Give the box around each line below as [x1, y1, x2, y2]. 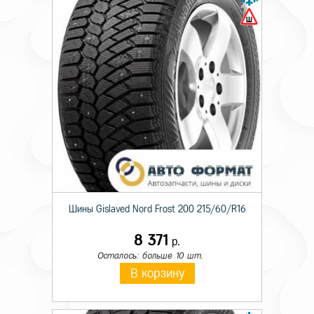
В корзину [130, 267, 184, 280]
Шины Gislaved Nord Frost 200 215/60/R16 [68, 204, 246, 214]
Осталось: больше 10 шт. [97, 251, 203, 260]
